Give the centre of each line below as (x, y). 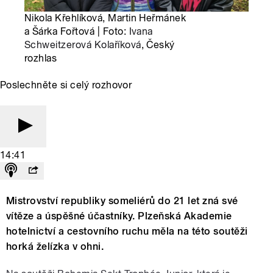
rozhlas (41, 58)
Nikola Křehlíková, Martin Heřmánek (105, 18)
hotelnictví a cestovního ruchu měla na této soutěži (127, 232)
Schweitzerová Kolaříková (83, 45)
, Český (158, 45)
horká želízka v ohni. (55, 247)
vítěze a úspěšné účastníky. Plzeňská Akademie (119, 216)
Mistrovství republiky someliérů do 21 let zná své (122, 201)
